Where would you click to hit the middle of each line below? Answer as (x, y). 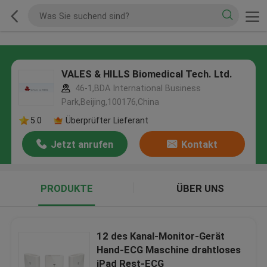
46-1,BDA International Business (136, 89)
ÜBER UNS (201, 189)
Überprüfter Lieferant (107, 120)
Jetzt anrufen (82, 145)
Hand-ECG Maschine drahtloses (169, 249)
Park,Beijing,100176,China (110, 102)
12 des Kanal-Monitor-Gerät (161, 236)
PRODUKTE (66, 189)
